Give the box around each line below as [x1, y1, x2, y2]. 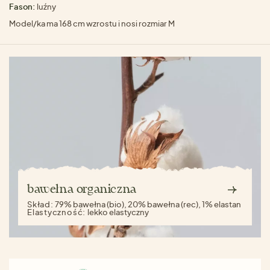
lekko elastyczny [87, 207, 149, 217]
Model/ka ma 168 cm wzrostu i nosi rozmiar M [9, 18, 175, 28]
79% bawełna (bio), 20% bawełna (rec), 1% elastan [55, 199, 242, 209]
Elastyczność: [27, 207, 87, 217]
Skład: [27, 199, 55, 209]
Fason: [9, 1, 36, 11]
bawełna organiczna [27, 183, 137, 195]
